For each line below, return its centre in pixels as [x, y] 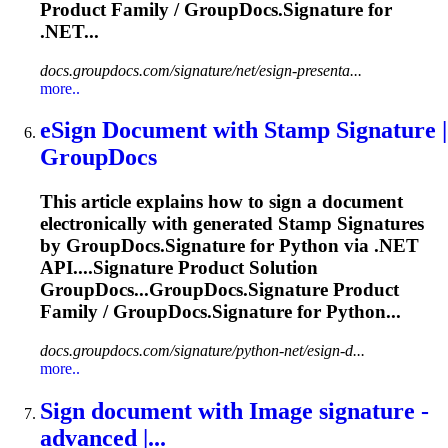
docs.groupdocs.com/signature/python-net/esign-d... [202, 351]
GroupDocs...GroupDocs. [144, 290]
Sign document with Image [179, 410]
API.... [66, 268]
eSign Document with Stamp [188, 130]
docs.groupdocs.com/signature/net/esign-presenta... [201, 70]
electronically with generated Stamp [188, 224]
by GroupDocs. [102, 246]
